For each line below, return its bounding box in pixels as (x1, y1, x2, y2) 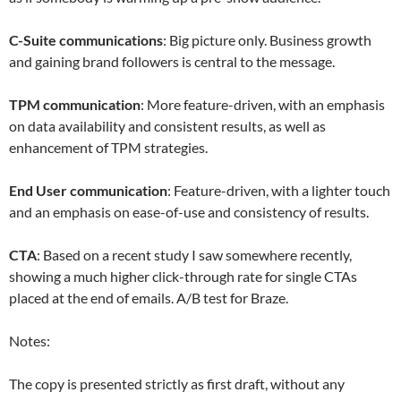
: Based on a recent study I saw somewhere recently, (37, 246, 352, 263)
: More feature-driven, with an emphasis (141, 96, 385, 113)
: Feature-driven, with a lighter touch (167, 182, 390, 199)
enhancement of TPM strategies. (9, 139, 208, 156)
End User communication (9, 182, 167, 199)
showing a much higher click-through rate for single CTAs (9, 268, 357, 285)
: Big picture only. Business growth (163, 31, 371, 48)
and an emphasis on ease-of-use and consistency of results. (9, 203, 369, 220)
